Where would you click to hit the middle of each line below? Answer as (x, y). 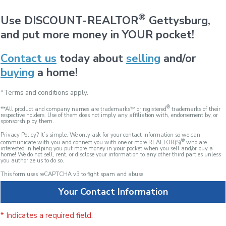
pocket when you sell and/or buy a (169, 149)
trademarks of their (195, 109)
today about (91, 58)
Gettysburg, (178, 21)
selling (143, 58)
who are (196, 143)
